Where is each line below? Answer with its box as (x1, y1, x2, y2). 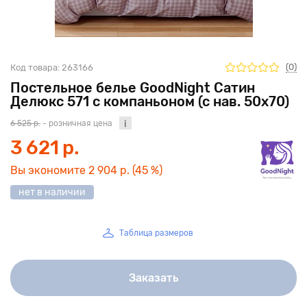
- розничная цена (40, 119, 112, 128)
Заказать (128, 271, 179, 284)
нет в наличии (19, 186, 86, 198)
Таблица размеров (119, 228, 193, 238)
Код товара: (10, 62, 60, 73)
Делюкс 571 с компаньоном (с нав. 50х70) (10, 93, 289, 110)
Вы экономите (10, 164, 88, 177)
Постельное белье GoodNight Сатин (10, 79, 255, 96)
